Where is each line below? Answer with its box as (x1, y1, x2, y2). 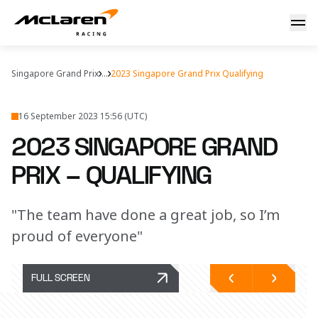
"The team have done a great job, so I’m (11, 205, 280, 224)
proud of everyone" (11, 226, 143, 246)
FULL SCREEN (31, 272, 90, 285)
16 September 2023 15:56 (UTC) (18, 110, 147, 122)
